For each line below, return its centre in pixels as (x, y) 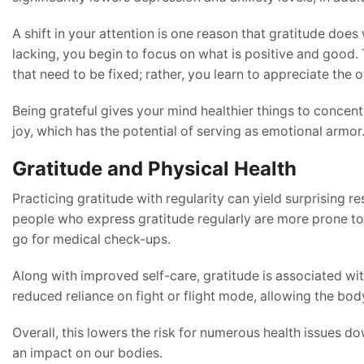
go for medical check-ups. (91, 240)
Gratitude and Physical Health (154, 169)
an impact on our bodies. (87, 353)
